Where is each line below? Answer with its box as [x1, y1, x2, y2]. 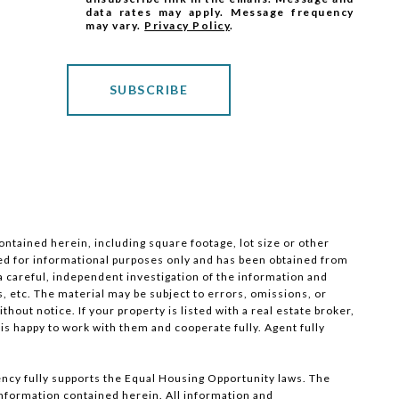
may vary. [85, 19, 145, 32]
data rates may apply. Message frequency [85, 5, 354, 19]
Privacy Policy [144, 19, 231, 32]
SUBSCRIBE [109, 82, 189, 97]
